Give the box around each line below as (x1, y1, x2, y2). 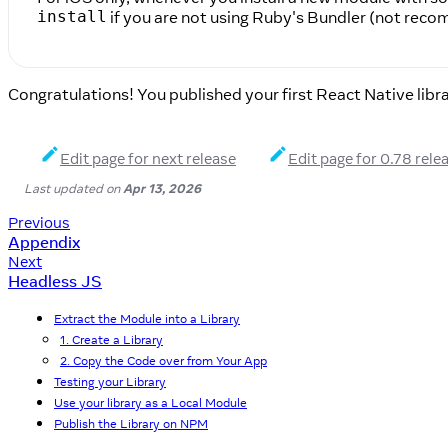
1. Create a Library (60, 331, 163, 347)
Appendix (8, 231, 80, 252)
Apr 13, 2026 (123, 179, 201, 196)
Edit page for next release (60, 148, 236, 168)
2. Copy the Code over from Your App (60, 352, 267, 368)
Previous (8, 212, 70, 232)
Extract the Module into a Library (54, 310, 240, 326)
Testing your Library (54, 373, 166, 389)
